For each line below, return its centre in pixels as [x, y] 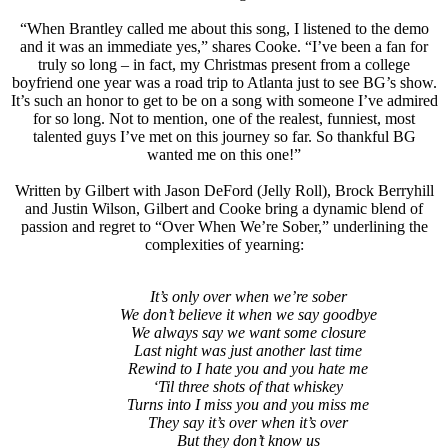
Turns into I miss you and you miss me [224, 404]
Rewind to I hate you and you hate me [224, 368]
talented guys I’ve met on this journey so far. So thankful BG [224, 136]
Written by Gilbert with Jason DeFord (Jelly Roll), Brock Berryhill [224, 190]
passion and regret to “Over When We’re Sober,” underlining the [224, 226]
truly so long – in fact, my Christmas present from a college [224, 64]
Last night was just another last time [224, 350]
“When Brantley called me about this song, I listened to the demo [224, 28]
